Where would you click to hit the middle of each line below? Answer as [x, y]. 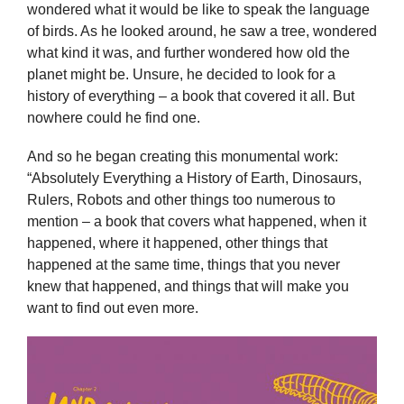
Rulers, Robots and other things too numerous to [181, 199]
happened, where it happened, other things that [177, 243]
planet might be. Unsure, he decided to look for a [181, 74]
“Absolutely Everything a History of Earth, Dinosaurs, [194, 178]
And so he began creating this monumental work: [183, 156]
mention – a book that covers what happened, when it [197, 221]
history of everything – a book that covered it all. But [191, 96]
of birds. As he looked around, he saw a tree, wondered [202, 31]
